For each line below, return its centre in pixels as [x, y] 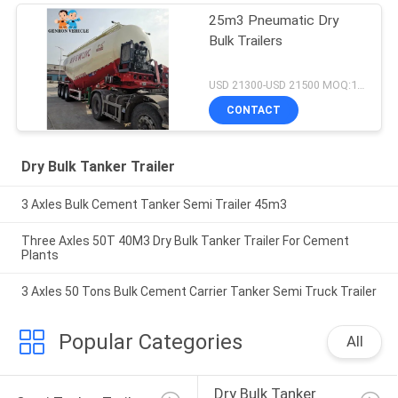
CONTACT [254, 111]
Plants [40, 255]
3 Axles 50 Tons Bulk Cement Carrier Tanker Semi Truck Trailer [199, 291]
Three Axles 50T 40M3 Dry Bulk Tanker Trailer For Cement [185, 240]
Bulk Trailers [246, 40]
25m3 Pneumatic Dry [274, 20]
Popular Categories [150, 342]
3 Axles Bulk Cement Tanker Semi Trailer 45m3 [154, 205]
